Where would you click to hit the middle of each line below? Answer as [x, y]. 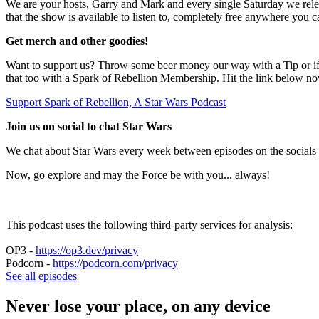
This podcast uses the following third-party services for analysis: [149, 224]
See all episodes [41, 276]
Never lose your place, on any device [138, 306]
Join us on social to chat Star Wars [89, 126]
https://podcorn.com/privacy [115, 263]
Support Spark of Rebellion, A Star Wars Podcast [116, 102]
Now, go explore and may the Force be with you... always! [138, 174]
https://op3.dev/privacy [87, 250]
